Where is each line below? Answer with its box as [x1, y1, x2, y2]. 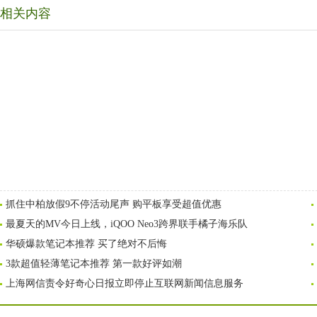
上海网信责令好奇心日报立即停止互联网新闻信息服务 [6, 278, 243, 289]
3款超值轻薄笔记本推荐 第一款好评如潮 [6, 258, 182, 269]
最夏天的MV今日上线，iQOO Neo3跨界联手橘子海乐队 [6, 219, 248, 229]
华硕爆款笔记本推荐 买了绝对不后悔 [6, 238, 167, 249]
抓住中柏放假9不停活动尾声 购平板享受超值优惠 [6, 199, 221, 209]
